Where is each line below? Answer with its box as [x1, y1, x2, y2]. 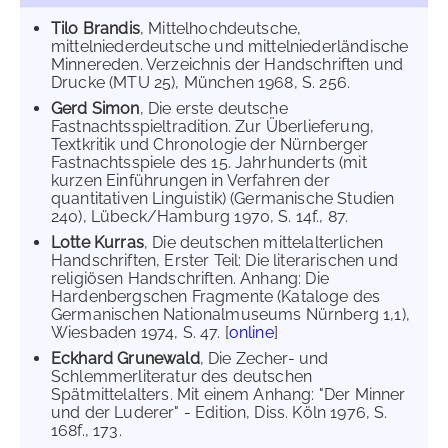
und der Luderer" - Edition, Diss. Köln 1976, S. [51, 403, 388, 422]
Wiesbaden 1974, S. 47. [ [51, 323, 229, 342]
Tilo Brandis [51, 19, 140, 38]
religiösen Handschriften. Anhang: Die [51, 269, 329, 288]
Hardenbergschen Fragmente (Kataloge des [51, 287, 381, 306]
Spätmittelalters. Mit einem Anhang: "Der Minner [51, 385, 406, 404]
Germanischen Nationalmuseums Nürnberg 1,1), [51, 305, 410, 324]
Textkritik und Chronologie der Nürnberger [51, 135, 369, 154]
